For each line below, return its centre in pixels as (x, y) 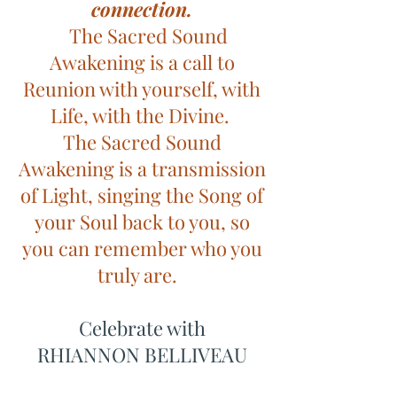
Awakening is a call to (142, 62)
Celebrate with (142, 328)
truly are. (142, 275)
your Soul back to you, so (142, 222)
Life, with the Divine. (142, 115)
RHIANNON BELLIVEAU (142, 354)
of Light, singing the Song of (142, 195)
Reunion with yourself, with (142, 89)
